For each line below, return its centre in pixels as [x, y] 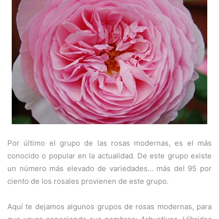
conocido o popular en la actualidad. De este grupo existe [109, 156]
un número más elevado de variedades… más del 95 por [109, 169]
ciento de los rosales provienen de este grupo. [88, 181]
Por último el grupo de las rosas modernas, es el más [109, 143]
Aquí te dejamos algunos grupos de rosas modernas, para [109, 207]
